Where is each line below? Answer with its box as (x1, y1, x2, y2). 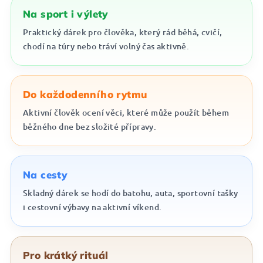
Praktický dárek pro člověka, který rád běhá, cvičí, (23, 26, 222, 38)
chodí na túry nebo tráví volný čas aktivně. (23, 41, 190, 52)
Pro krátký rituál (23, 249, 109, 261)
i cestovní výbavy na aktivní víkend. (23, 201, 162, 213)
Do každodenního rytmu (23, 88, 148, 100)
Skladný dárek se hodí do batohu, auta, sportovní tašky (23, 187, 238, 198)
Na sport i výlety (23, 8, 108, 20)
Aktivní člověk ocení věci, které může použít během (23, 107, 229, 118)
